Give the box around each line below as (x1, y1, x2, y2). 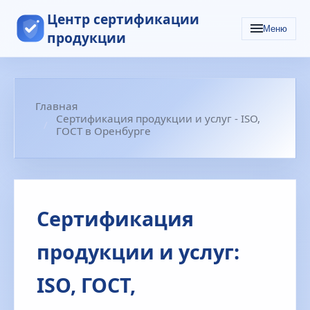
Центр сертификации (47, 10, 199, 28)
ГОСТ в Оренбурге (56, 124, 151, 138)
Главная (35, 99, 77, 113)
